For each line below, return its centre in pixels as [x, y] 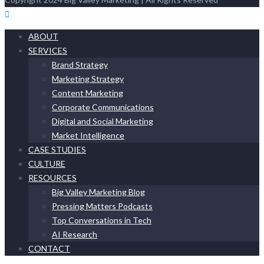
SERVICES [48, 50]
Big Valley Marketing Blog [98, 192]
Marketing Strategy [88, 78]
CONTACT [49, 248]
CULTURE [47, 163]
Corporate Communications [103, 107]
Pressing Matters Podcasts [102, 206]
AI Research [75, 234]
